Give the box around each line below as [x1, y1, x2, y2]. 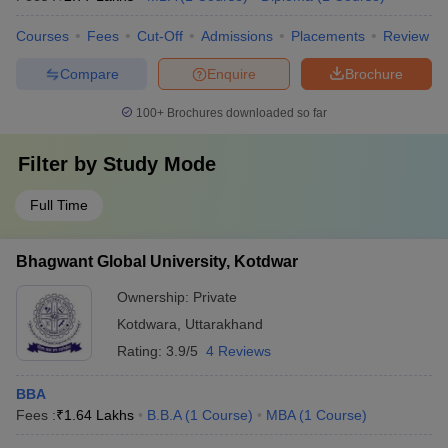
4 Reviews [206, 343, 271, 359]
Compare [59, 65, 119, 82]
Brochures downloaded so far [164, 106, 327, 120]
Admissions [201, 28, 273, 44]
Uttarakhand [185, 316, 263, 332]
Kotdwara [117, 316, 177, 332]
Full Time [30, 197, 88, 213]
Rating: [117, 343, 166, 359]
